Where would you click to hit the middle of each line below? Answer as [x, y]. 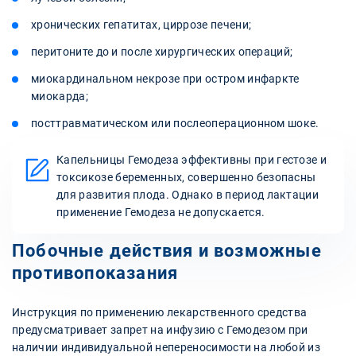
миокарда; [60, 97]
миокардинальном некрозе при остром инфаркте [165, 79]
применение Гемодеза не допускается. [161, 213]
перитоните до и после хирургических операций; [162, 52]
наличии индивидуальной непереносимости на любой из [166, 348]
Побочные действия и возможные [167, 251]
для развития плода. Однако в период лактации [188, 195]
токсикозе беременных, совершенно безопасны [186, 178]
